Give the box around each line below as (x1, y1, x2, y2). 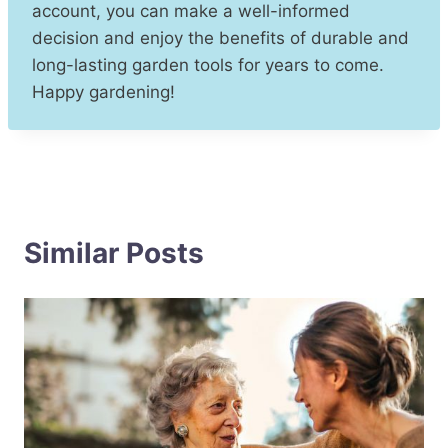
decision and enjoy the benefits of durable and (32, 27, 409, 48)
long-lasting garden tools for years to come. (32, 54, 384, 75)
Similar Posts (24, 235, 204, 270)
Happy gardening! (32, 81, 175, 102)
